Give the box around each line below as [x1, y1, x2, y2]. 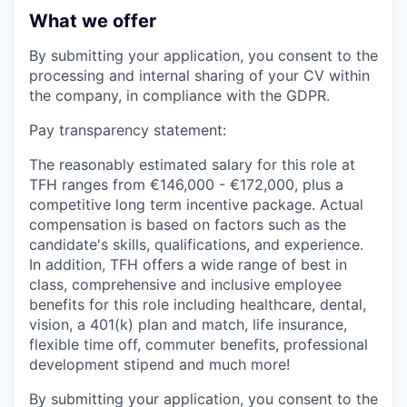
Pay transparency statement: [29, 120, 226, 139]
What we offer [29, 9, 156, 32]
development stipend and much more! [29, 354, 290, 373]
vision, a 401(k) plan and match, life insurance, [29, 314, 347, 333]
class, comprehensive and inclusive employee [29, 274, 342, 293]
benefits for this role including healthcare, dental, [29, 294, 366, 313]
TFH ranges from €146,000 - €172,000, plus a [29, 174, 343, 194]
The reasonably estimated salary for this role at [29, 154, 355, 174]
